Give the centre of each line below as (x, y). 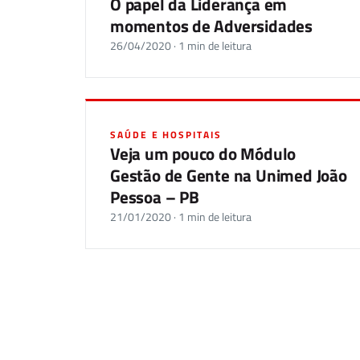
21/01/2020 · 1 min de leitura (181, 217)
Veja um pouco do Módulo (203, 153)
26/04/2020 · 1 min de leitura (181, 46)
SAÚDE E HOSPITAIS (166, 135)
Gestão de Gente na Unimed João (229, 175)
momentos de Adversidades (211, 26)
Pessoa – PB (155, 197)
